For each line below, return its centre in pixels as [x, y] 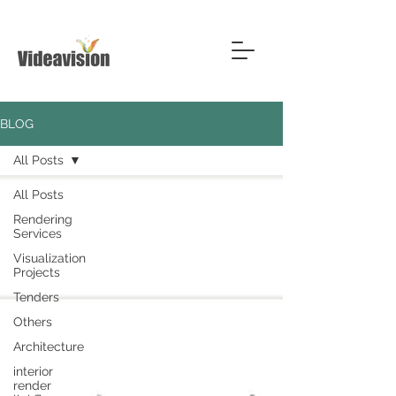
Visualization [49, 258]
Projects [37, 272]
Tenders [36, 297]
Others [33, 322]
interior [33, 371]
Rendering [43, 219]
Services [38, 233]
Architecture [49, 346]
